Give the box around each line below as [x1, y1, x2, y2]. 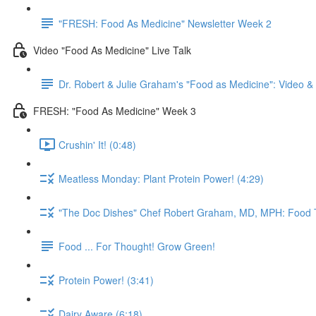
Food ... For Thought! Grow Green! [59, 238, 215, 253]
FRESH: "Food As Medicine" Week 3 [33, 103, 196, 118]
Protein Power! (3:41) [59, 272, 154, 287]
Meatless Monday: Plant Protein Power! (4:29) [59, 171, 264, 186]
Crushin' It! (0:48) [59, 137, 136, 152]
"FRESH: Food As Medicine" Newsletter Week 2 [59, 16, 272, 30]
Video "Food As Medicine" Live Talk [33, 42, 191, 57]
